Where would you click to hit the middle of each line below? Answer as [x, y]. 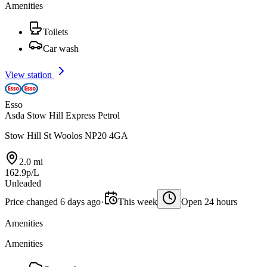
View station [30, 75]
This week [138, 202]
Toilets [55, 32]
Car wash [61, 49]
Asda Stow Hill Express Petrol [62, 115]
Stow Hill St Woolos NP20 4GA [66, 136]
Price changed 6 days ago [53, 202]
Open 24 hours [209, 202]
